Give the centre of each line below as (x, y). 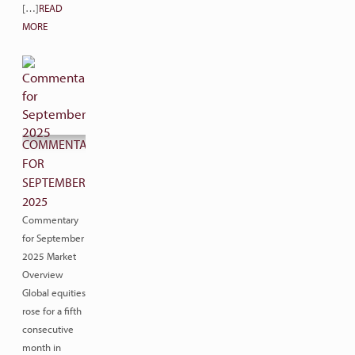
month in (42, 347)
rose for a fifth (52, 311)
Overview (43, 274)
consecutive (48, 329)
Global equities (54, 292)
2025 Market (49, 256)
